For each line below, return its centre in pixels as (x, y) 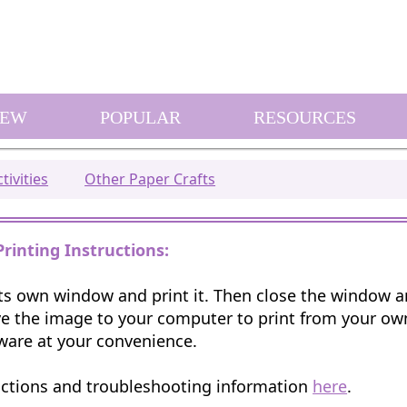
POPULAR (140, 117)
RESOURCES (304, 117)
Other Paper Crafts (150, 179)
